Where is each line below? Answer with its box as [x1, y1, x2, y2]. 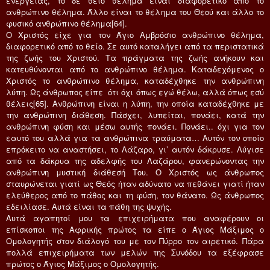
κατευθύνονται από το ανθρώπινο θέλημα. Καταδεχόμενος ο [6, 63, 264, 75]
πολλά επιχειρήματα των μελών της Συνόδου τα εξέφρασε [6, 246, 264, 258]
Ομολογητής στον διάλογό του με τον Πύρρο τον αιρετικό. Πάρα [6, 234, 264, 246]
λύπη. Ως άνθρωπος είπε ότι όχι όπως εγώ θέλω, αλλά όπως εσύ [6, 86, 264, 98]
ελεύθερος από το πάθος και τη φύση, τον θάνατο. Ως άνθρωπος [6, 189, 264, 201]
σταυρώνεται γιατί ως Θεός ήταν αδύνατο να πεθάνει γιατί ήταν [6, 177, 264, 189]
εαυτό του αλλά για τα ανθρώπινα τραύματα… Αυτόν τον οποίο [6, 131, 264, 143]
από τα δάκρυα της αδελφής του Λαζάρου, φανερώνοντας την [6, 154, 264, 166]
